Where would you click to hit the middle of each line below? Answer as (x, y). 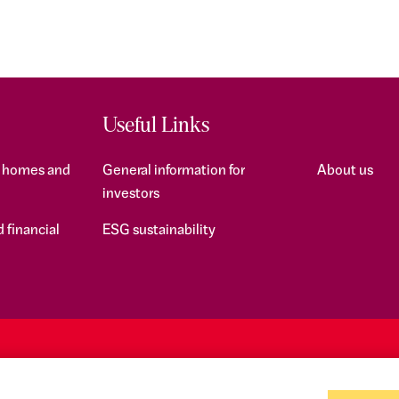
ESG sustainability (159, 231)
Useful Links (155, 127)
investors (130, 194)
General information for (173, 171)
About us (346, 171)
